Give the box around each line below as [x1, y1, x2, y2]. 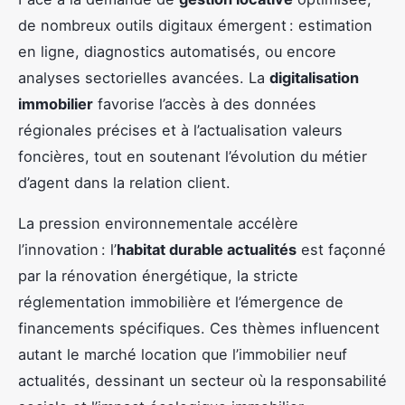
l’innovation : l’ [18, 240, 117, 259]
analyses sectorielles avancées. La [18, 69, 269, 88]
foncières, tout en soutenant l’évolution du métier [18, 147, 367, 166]
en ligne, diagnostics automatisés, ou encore [18, 42, 336, 61]
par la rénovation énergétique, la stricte [18, 267, 298, 286]
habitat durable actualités [117, 240, 297, 259]
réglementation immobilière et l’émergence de [18, 293, 344, 312]
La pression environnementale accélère [18, 214, 298, 233]
